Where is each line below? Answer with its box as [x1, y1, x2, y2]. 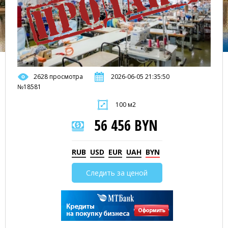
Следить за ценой [86, 168, 148, 178]
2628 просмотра [34, 72, 83, 81]
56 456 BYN [94, 116, 158, 135]
